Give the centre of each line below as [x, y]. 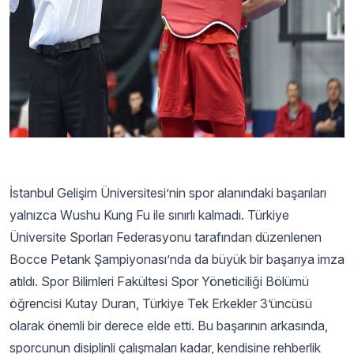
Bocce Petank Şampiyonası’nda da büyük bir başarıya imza [177, 259]
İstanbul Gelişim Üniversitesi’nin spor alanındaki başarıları [168, 193]
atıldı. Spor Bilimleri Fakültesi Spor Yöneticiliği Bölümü [159, 281]
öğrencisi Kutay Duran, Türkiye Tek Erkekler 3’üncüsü [161, 303]
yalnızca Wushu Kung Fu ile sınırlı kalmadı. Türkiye [149, 215]
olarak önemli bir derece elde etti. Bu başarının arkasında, [169, 326]
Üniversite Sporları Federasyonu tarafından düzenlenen [166, 237]
